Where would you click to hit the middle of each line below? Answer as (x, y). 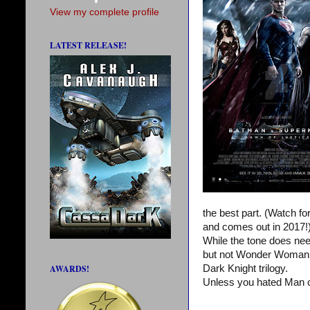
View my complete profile (104, 12)
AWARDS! (70, 269)
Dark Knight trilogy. (245, 269)
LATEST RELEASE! (88, 46)
